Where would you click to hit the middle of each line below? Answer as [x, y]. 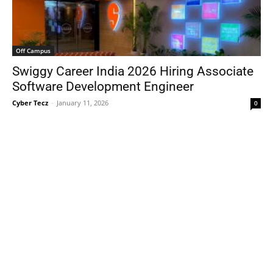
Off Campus [33, 51]
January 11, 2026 [83, 103]
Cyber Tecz [30, 103]
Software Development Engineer [106, 87]
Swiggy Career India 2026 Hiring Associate [133, 72]
